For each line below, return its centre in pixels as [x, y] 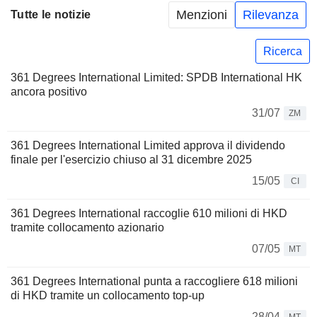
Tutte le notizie [51, 15]
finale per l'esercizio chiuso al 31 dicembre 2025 [131, 160]
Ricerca [283, 51]
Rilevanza [271, 15]
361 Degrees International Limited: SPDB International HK [156, 78]
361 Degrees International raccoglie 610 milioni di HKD [149, 214]
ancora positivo [49, 92]
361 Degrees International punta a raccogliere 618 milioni [154, 282]
